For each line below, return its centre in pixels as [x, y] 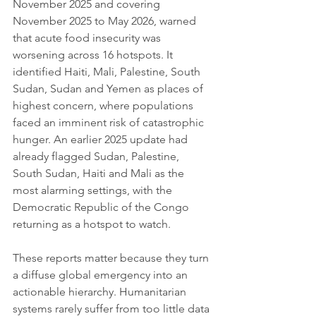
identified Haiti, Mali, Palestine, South [108, 72]
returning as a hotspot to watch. [92, 224]
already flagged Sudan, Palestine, [97, 157]
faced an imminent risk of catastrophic [110, 123]
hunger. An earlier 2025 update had [102, 140]
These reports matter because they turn [112, 258]
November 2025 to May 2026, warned [106, 21]
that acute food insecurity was [88, 38]
